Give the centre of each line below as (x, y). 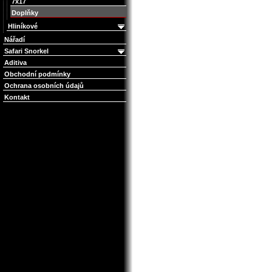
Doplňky (25, 13)
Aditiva (15, 63)
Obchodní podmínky (37, 74)
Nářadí (15, 39)
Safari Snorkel (26, 51)
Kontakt (17, 97)
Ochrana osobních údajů (44, 86)
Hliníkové (23, 26)
